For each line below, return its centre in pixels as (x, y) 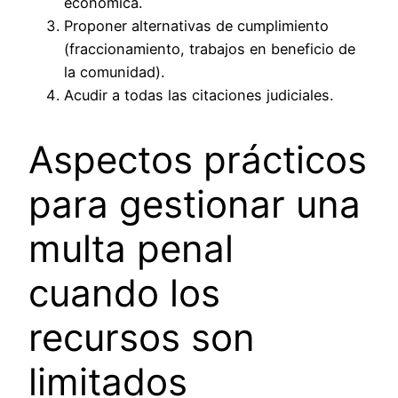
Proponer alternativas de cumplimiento (196, 26)
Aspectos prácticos (198, 160)
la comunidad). (114, 72)
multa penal (131, 249)
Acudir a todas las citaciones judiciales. (199, 96)
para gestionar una (195, 204)
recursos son (142, 338)
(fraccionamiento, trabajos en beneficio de (210, 49)
